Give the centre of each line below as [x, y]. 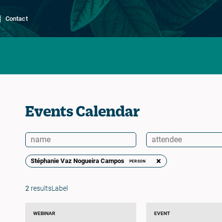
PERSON [138, 161]
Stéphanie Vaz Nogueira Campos [77, 161]
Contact [16, 18]
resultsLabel [48, 189]
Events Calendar [82, 111]
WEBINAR [44, 213]
